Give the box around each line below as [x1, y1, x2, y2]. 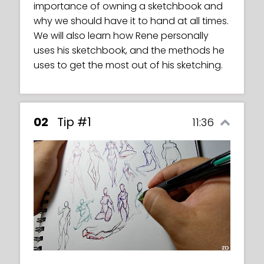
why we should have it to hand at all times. [34, 14, 229, 28]
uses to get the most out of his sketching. [34, 58, 223, 72]
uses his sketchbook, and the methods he [34, 43, 225, 57]
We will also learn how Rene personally [34, 28, 209, 42]
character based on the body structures [34, 5, 220, 19]
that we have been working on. [34, 20, 176, 34]
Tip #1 [57, 113, 91, 130]
